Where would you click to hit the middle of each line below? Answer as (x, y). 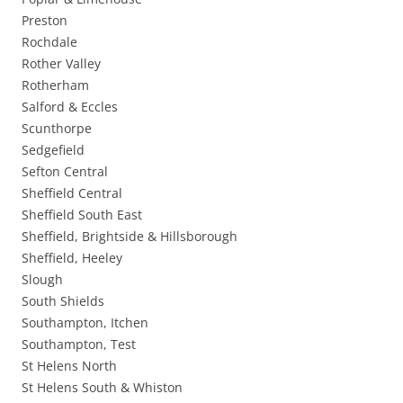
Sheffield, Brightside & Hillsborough (130, 237)
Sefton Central (65, 172)
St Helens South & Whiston (102, 388)
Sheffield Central (72, 193)
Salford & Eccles (70, 107)
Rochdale (49, 42)
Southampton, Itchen (85, 323)
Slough (42, 280)
